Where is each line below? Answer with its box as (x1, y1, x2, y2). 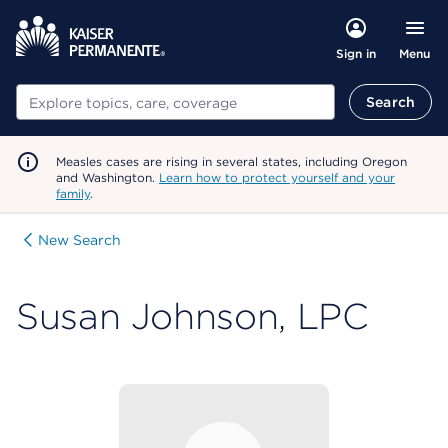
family (56, 186, 90, 201)
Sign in (335, 46, 376, 61)
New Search (38, 232, 121, 248)
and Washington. (56, 170, 159, 185)
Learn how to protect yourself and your (159, 170, 395, 185)
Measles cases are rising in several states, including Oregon (56, 154, 407, 169)
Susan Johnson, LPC (16, 294, 369, 338)
